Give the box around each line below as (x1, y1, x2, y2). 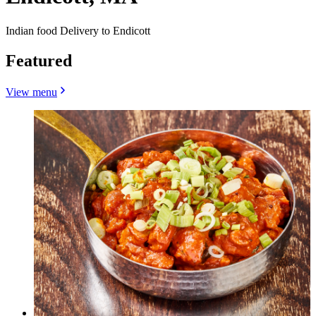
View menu (6, 85, 57, 98)
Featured (6, 51, 72, 70)
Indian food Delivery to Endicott (6, 24, 150, 37)
